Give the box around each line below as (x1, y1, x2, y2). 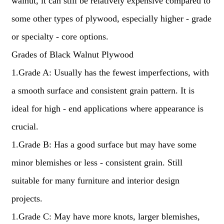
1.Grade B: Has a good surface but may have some (11, 139, 196, 149)
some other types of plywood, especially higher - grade (11, 13, 211, 23)
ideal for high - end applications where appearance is (11, 103, 203, 113)
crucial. (11, 121, 38, 131)
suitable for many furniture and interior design (11, 175, 179, 185)
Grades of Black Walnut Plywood (11, 49, 133, 59)
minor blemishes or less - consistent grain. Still (11, 157, 182, 167)
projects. (11, 193, 42, 203)
